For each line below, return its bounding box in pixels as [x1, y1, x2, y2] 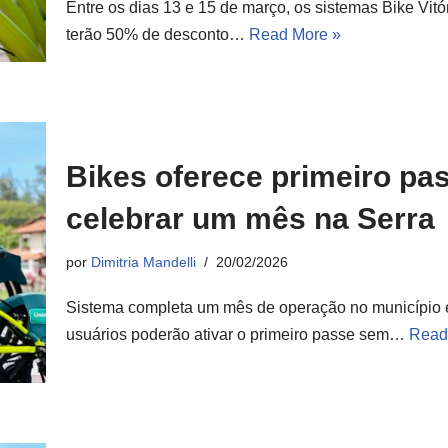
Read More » [249, 25, 341, 43]
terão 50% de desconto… [66, 25, 249, 43]
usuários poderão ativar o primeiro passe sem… [66, 326, 409, 344]
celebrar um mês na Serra [66, 202, 435, 236]
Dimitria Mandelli [91, 254, 196, 271]
